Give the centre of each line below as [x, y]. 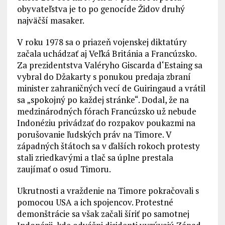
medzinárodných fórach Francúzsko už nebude [106, 111]
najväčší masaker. [50, 20]
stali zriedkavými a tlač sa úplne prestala [95, 157]
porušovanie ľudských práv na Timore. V [94, 134]
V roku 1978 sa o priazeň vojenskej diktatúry [102, 42]
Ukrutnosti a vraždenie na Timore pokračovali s [108, 191]
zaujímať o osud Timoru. [64, 169]
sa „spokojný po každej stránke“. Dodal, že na [103, 100]
